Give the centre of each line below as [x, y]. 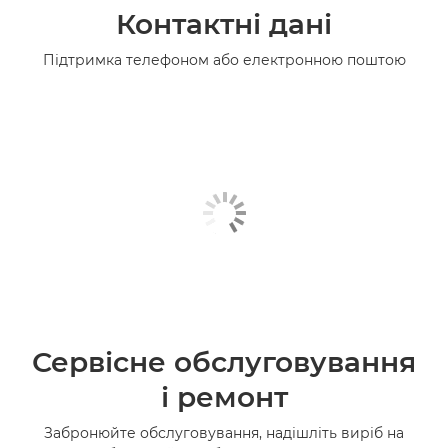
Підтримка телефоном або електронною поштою [224, 59]
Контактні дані [224, 23]
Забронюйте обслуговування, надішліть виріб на [224, 432]
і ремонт [224, 396]
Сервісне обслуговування [224, 361]
